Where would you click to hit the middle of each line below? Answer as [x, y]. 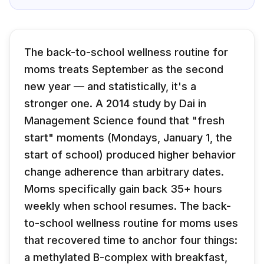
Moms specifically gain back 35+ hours [123, 189]
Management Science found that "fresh [124, 121]
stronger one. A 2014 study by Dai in [115, 103]
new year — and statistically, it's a [110, 86]
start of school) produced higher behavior [130, 155]
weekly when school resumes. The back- [128, 206]
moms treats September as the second [124, 69]
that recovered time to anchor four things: [131, 240]
